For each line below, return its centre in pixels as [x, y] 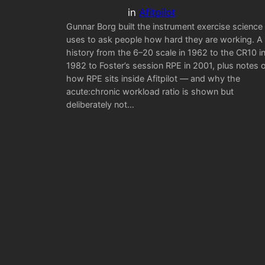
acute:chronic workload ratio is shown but [150, 91]
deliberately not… [100, 104]
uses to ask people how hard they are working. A [164, 39]
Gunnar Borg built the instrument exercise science [164, 26]
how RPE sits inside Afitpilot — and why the [153, 78]
